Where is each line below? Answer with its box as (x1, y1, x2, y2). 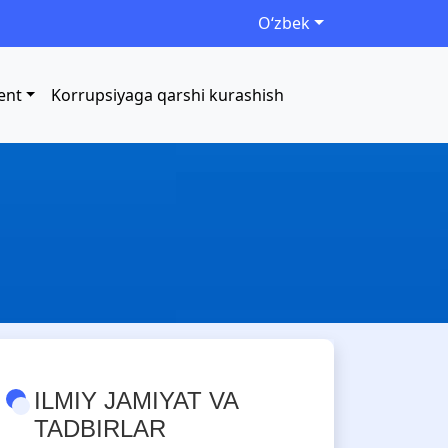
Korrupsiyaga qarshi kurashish (51, 84, 285, 106)
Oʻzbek (258, 12, 311, 34)
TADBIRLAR (34, 415, 166, 442)
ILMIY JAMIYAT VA (34, 387, 238, 414)
